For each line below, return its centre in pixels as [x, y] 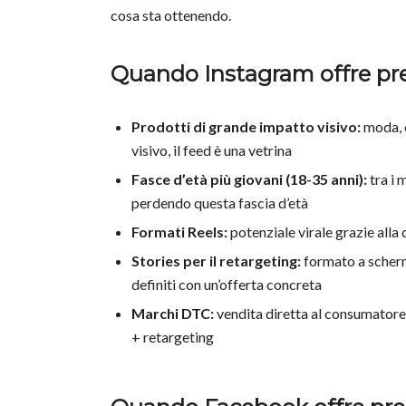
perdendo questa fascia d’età [220, 203]
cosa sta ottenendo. [171, 15]
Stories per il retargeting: [216, 261]
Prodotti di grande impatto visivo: [246, 127]
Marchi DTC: [173, 314]
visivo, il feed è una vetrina [212, 150]
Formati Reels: [179, 232]
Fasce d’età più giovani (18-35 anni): [249, 179]
